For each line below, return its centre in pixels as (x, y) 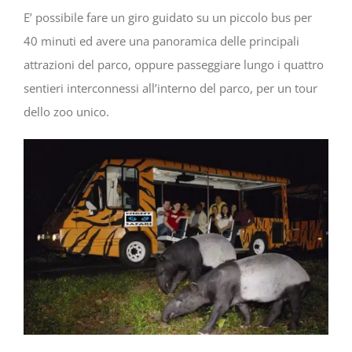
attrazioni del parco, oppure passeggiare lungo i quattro (174, 64)
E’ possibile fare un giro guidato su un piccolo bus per (168, 17)
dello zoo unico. (66, 111)
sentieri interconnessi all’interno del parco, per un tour (170, 88)
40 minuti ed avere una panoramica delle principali (161, 40)
